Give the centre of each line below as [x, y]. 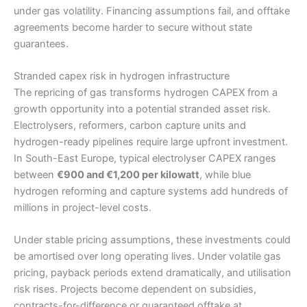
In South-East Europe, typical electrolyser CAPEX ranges [145, 158]
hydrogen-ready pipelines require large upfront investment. [151, 142]
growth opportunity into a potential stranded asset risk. [142, 109]
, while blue [225, 174]
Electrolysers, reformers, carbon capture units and [130, 125]
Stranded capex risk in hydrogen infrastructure [122, 76]
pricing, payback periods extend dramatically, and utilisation [152, 273]
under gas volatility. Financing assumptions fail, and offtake [152, 11]
